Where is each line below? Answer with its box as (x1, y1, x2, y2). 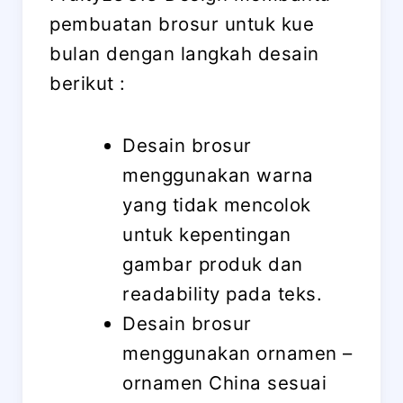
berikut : (49, 72, 126, 95)
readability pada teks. (122, 282, 323, 306)
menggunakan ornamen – (122, 342, 353, 365)
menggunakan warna (122, 164, 314, 187)
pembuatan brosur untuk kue (49, 13, 314, 36)
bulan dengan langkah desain (49, 42, 319, 66)
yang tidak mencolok (122, 193, 311, 217)
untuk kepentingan (122, 223, 291, 246)
